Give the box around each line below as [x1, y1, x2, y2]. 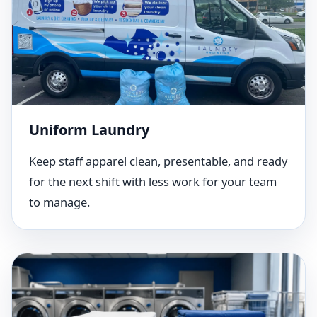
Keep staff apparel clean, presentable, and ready [29, 153, 287, 169]
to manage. [29, 194, 90, 210]
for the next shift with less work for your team [29, 173, 277, 190]
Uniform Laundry [29, 120, 149, 139]
